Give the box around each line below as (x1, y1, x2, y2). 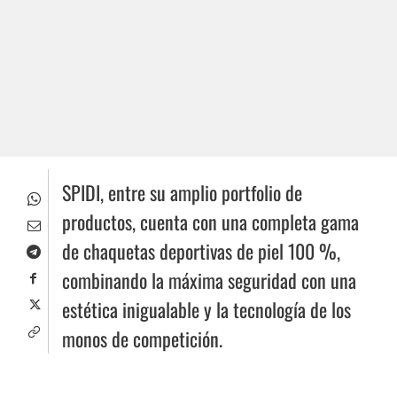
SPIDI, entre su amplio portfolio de (62, 178, 302, 207)
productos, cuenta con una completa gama (62, 207, 359, 237)
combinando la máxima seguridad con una (62, 266, 356, 295)
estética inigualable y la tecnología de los (62, 295, 351, 324)
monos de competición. (62, 324, 222, 354)
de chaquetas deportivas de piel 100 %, (62, 237, 340, 266)
